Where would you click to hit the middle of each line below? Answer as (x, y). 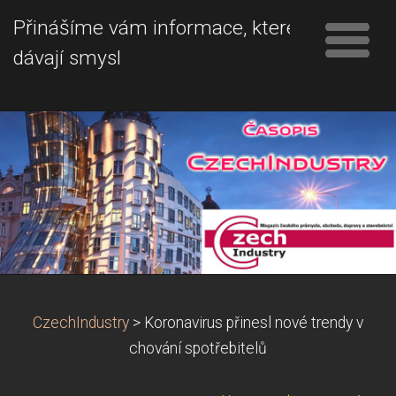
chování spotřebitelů (198, 348)
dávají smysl (67, 58)
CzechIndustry (81, 322)
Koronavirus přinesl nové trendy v (254, 322)
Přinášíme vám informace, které (155, 28)
